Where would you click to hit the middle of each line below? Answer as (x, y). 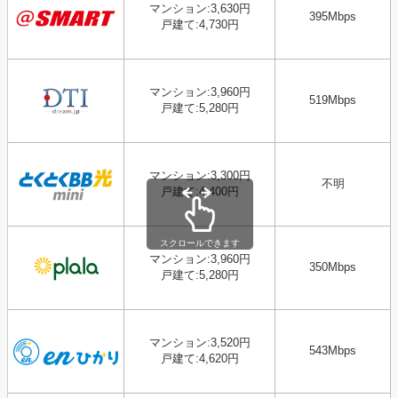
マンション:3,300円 (199, 176)
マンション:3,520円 (199, 343)
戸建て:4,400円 (199, 192)
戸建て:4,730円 (199, 25)
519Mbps (333, 100)
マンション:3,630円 (199, 9)
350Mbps (333, 267)
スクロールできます (199, 243)
